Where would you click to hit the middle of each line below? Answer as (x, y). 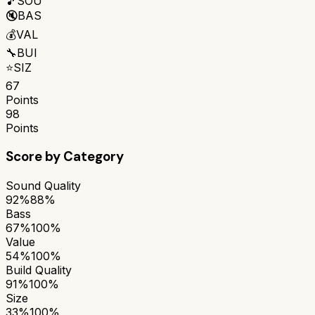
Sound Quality (43, 185)
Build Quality (39, 270)
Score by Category (65, 157)
